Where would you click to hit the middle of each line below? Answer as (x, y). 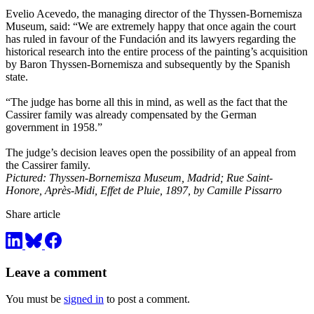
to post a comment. (147, 299)
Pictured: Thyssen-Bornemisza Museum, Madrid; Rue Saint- (139, 178)
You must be (35, 299)
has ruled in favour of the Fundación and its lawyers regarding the (151, 39)
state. (17, 77)
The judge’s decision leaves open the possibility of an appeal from (151, 153)
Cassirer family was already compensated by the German (131, 115)
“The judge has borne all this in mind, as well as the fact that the (146, 102)
